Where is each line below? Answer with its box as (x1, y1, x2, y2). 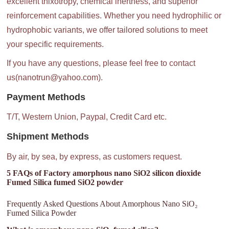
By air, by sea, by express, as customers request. (7, 152, 182, 161)
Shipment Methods (7, 131, 89, 142)
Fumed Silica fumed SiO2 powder (7, 177, 124, 187)
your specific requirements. (7, 39, 104, 49)
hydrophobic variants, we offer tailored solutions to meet (7, 25, 208, 34)
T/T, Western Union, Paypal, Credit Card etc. (7, 112, 167, 122)
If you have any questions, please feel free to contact (7, 59, 196, 68)
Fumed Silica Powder (7, 208, 77, 217)
